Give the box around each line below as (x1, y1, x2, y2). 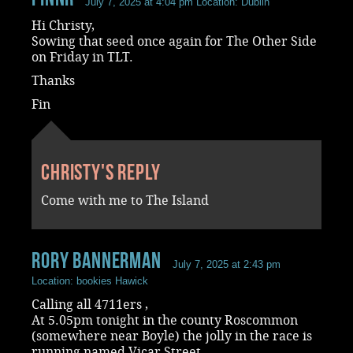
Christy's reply (41, 159, 161, 184)
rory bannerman (32, 247, 162, 273)
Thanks (32, 72, 75, 88)
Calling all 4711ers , (32, 296, 148, 312)
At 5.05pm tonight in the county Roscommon (32, 312, 298, 328)
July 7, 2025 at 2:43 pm (172, 258, 281, 270)
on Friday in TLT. (32, 49, 133, 65)
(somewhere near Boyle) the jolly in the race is (32, 328, 312, 344)
